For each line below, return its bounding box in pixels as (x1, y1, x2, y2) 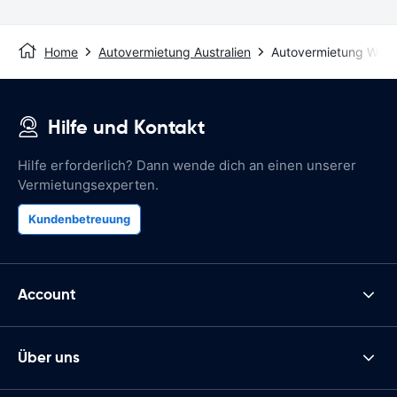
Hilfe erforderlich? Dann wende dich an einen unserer (18, 156, 356, 174)
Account (18, 284, 76, 305)
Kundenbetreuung (28, 211, 130, 226)
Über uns (18, 347, 80, 368)
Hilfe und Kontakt (48, 114, 205, 139)
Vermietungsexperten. (18, 175, 159, 193)
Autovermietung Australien (98, 43, 251, 59)
